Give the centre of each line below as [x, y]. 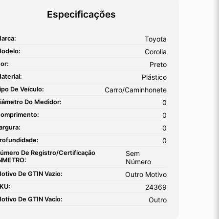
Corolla [156, 51]
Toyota [156, 39]
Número [139, 161]
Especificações [81, 14]
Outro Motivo [146, 174]
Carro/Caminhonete [136, 89]
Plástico [154, 77]
